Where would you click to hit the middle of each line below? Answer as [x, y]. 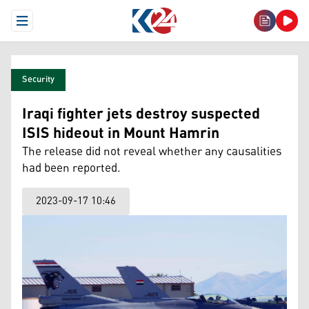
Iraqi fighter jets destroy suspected [141, 114]
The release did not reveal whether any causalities [152, 152]
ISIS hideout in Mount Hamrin [121, 134]
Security [38, 80]
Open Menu [47, 26]
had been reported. [71, 168]
